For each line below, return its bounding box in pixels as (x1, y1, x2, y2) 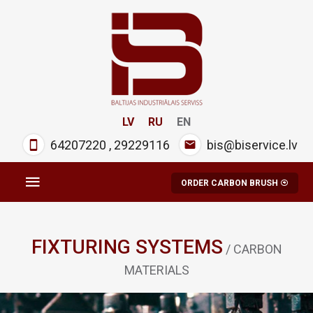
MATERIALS (124, 263, 189, 277)
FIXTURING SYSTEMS (31, 235, 223, 259)
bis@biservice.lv (206, 138, 298, 152)
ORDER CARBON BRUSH (181, 177, 280, 188)
